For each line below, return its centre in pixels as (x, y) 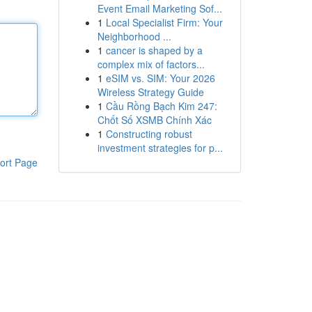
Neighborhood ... (134, 36)
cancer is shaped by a (154, 50)
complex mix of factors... (151, 64)
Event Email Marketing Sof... (159, 8)
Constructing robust (149, 134)
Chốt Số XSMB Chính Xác (154, 120)
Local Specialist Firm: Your (164, 22)
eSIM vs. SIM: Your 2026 (160, 78)
